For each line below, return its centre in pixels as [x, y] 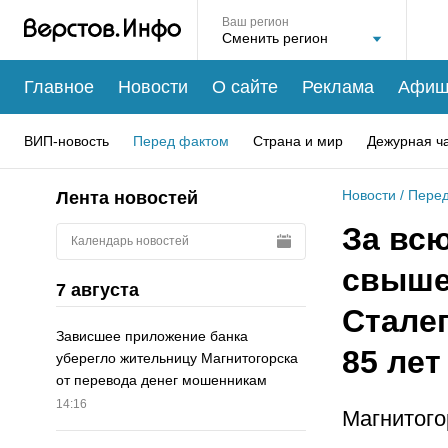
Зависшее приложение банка [152, 336]
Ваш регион [255, 22]
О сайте [245, 86]
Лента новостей [127, 198]
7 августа [97, 289]
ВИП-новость [66, 140]
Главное [59, 86]
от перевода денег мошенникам [161, 380]
